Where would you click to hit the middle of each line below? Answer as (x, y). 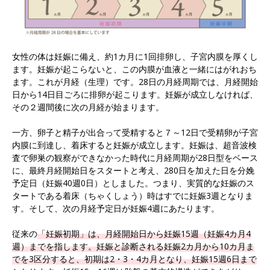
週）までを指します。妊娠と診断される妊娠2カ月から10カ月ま (133, 246)
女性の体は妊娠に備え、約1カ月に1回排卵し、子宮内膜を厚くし (135, 57)
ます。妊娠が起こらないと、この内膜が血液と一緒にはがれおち (134, 69)
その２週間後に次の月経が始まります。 (88, 107)
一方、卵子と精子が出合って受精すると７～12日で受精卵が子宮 (135, 133)
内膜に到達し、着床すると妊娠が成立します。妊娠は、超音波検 (134, 145)
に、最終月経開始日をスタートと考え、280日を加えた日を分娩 (133, 171)
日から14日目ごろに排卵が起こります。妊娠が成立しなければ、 (135, 95)
